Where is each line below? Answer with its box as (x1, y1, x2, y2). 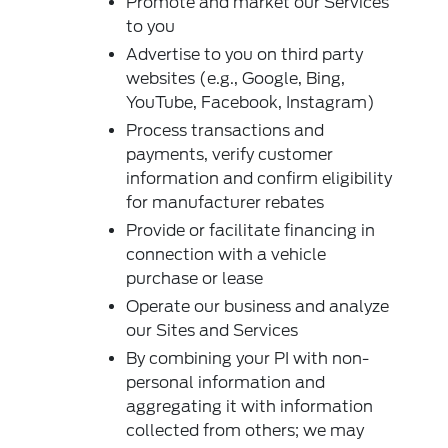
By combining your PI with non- (126, 349, 370, 369)
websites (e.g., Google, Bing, (126, 69, 346, 89)
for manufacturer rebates (126, 193, 325, 213)
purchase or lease (126, 269, 264, 289)
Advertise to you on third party (126, 45, 364, 65)
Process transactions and (126, 121, 325, 141)
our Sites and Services (126, 321, 299, 341)
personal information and (126, 373, 326, 393)
